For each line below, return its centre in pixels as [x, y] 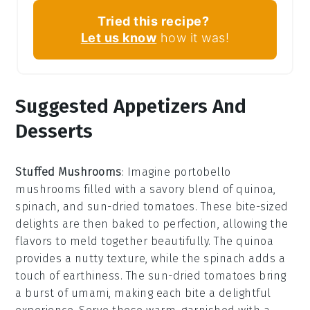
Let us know [119, 38]
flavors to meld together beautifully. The [126, 241]
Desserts [54, 131]
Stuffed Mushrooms [69, 172]
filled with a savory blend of [158, 190]
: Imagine [147, 172]
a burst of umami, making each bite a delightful [143, 293]
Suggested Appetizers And [131, 107]
